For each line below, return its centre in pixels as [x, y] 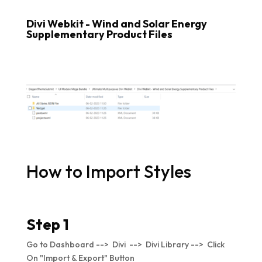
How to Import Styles [108, 171]
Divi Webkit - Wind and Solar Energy [116, 24]
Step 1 [47, 224]
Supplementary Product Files [99, 35]
